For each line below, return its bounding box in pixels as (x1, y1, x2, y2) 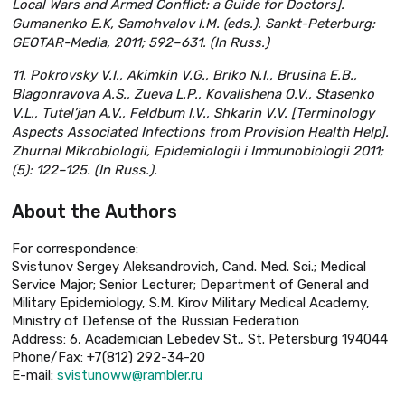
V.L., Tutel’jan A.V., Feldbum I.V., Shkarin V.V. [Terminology (12, 104, 374, 121)
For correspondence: (12, 240, 138, 257)
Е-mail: (12, 366, 57, 383)
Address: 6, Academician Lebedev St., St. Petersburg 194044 (12, 330, 388, 347)
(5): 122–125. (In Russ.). (12, 161, 157, 178)
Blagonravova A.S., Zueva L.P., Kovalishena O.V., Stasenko (12, 85, 374, 102)
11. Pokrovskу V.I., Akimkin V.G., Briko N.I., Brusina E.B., (12, 66, 357, 83)
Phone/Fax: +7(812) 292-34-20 (12, 348, 205, 365)
